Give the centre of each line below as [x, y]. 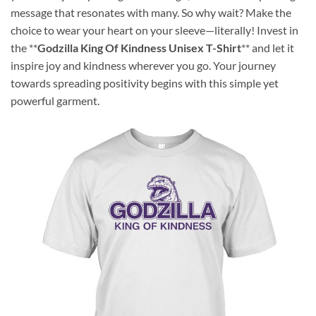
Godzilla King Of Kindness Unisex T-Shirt [139, 47]
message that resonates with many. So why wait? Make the [151, 12]
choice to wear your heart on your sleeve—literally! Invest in [154, 30]
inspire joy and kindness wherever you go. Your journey [143, 65]
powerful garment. [55, 100]
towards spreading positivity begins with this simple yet [145, 83]
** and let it [268, 47]
